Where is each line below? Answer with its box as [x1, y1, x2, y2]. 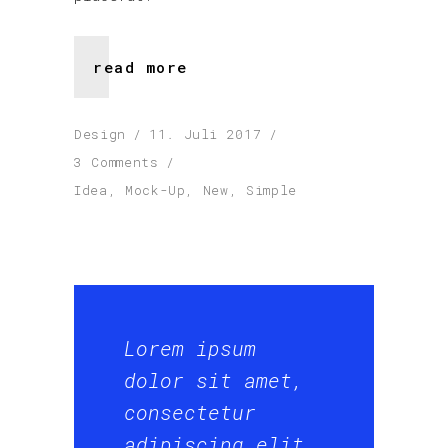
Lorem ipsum [124, 335, 256, 362]
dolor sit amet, [124, 367, 304, 394]
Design [74, 124, 126, 143]
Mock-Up [124, 180, 186, 199]
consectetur [124, 399, 256, 426]
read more [93, 56, 188, 77]
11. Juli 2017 [148, 124, 262, 143]
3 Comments [74, 152, 159, 171]
